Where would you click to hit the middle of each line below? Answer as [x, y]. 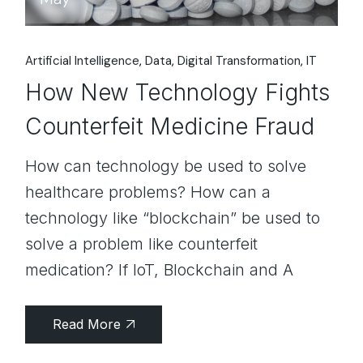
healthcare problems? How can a [148, 192]
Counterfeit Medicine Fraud [170, 127]
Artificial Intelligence [83, 60]
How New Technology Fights [178, 93]
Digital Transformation [239, 60]
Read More [87, 325]
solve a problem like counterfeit [142, 244]
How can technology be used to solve [166, 167]
